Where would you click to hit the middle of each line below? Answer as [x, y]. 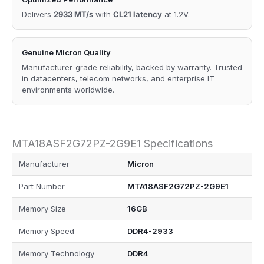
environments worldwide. [68, 89]
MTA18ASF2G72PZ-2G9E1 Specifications [112, 143]
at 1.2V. [176, 14]
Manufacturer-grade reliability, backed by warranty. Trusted [132, 67]
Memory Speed [47, 231]
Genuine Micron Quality [66, 52]
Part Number [42, 187]
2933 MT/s [73, 14]
